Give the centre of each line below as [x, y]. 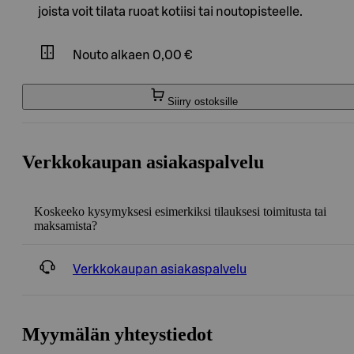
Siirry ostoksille [202, 101]
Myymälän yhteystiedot [117, 334]
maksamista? [66, 225]
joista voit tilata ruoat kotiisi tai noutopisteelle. [170, 11]
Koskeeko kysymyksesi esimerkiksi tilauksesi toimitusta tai [180, 211]
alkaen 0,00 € [151, 56]
